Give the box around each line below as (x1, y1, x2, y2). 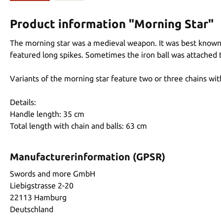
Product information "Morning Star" (10, 17, 214, 31)
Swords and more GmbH (10, 169, 95, 178)
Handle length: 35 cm (10, 109, 84, 118)
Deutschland (10, 204, 53, 214)
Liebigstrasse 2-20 (10, 181, 74, 190)
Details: (10, 97, 36, 107)
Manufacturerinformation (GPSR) (10, 150, 165, 162)
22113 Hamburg (10, 192, 67, 202)
